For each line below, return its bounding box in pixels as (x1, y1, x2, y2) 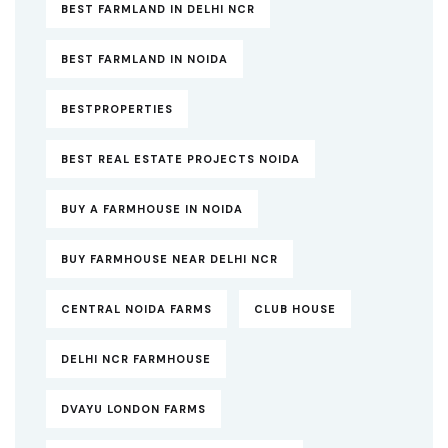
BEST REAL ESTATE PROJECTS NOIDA (61, 152, 300, 167)
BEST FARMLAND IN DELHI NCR (61, 2, 255, 17)
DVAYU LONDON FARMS (61, 402, 206, 417)
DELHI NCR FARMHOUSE (61, 352, 211, 367)
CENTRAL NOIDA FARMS (61, 302, 212, 317)
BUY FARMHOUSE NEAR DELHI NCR (61, 252, 278, 267)
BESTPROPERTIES (61, 102, 173, 117)
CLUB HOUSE (254, 302, 336, 317)
